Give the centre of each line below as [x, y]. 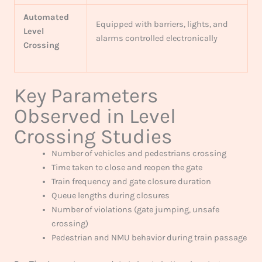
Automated [46, 17]
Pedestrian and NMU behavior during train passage [149, 237]
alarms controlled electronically [156, 38]
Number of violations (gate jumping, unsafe [135, 209]
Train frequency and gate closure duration [131, 181]
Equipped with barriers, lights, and [162, 24]
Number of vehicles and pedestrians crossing [139, 153]
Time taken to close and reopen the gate [127, 167]
